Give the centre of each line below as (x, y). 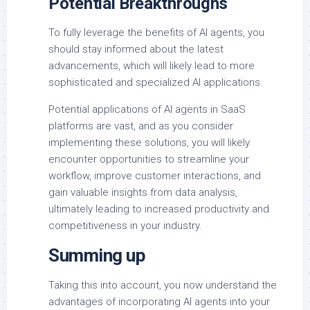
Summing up (97, 256)
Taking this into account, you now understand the (163, 285)
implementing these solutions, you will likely (149, 143)
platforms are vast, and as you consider (141, 126)
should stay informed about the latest (136, 49)
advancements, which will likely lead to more (152, 66)
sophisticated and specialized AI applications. (156, 83)
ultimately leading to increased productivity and (159, 209)
